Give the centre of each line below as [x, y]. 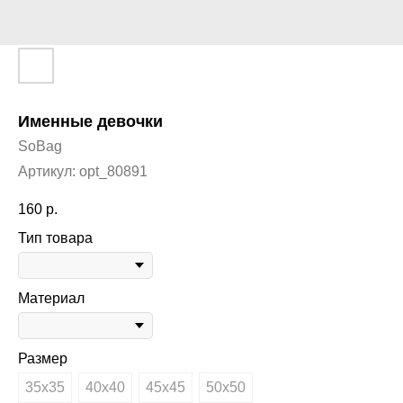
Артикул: [49, 171]
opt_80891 [113, 171]
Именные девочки [90, 121]
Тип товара [55, 238]
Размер [43, 359]
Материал [51, 299]
